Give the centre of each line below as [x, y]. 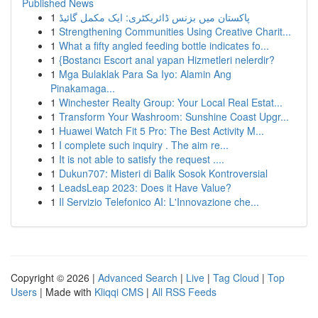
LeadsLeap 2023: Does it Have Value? [145, 187]
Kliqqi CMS [119, 292]
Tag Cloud [236, 278]
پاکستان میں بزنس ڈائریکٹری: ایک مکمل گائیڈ [154, 17]
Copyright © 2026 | [54, 278]
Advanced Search [138, 278]
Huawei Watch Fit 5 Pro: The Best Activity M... [161, 131]
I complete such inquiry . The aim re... [144, 145]
